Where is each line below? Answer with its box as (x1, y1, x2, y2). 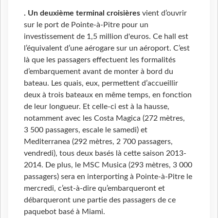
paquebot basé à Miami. (24, 208, 105, 216)
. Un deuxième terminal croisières (24, 9, 140, 18)
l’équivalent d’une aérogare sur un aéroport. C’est (24, 44, 190, 53)
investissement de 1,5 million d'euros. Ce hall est (24, 33, 188, 41)
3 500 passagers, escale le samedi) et (24, 126, 147, 134)
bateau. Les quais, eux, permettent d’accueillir (24, 79, 178, 88)
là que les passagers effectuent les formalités (24, 56, 176, 64)
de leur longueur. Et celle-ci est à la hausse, (24, 103, 169, 111)
